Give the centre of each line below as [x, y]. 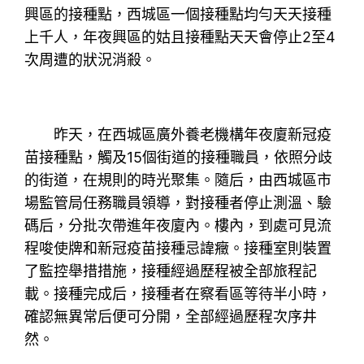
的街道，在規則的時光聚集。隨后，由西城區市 [178, 180]
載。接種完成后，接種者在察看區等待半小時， [178, 293]
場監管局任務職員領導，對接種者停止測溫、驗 [178, 202]
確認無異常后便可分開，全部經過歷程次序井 [171, 316]
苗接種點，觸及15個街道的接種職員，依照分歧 [179, 157]
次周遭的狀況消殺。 [91, 59]
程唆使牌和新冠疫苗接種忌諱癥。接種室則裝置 [178, 248]
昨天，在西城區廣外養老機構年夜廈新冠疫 [178, 134]
